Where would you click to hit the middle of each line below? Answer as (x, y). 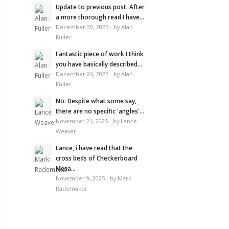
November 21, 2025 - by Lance (96, 121)
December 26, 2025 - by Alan (94, 74)
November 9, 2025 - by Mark (93, 178)
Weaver (66, 131)
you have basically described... (99, 64)
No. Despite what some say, (96, 100)
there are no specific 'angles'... (100, 111)
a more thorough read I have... (100, 17)
